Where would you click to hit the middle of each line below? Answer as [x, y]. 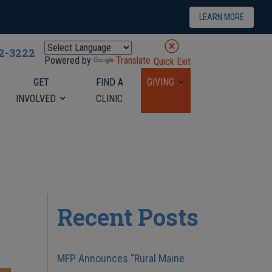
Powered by [69, 60]
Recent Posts [128, 217]
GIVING [160, 82]
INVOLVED [36, 99]
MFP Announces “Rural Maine [121, 258]
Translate [133, 60]
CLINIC [110, 99]
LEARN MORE [222, 17]
